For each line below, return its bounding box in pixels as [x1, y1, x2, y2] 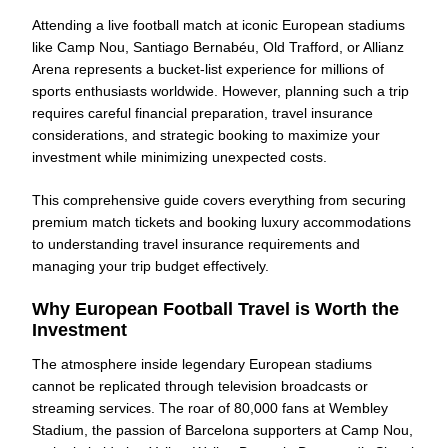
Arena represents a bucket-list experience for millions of [32, 61, 384, 78]
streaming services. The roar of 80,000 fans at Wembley [32, 399, 388, 416]
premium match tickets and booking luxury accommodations [32, 214, 411, 231]
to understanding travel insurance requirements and [32, 236, 360, 253]
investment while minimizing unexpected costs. [32, 149, 327, 166]
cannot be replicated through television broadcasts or [32, 377, 368, 394]
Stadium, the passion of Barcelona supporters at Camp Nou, [32, 421, 413, 438]
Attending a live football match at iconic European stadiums [32, 17, 405, 34]
